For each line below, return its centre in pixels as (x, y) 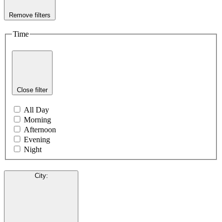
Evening (37, 139)
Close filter (32, 90)
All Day (36, 110)
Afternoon (40, 129)
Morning (37, 119)
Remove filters (30, 15)
